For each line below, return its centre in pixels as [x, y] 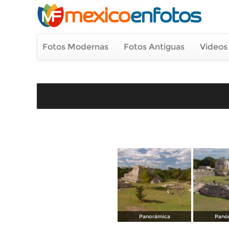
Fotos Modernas [75, 47]
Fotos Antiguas [154, 47]
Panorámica [154, 216]
